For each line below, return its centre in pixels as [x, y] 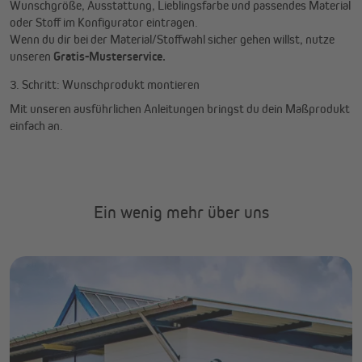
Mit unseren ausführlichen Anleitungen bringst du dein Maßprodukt [180, 108]
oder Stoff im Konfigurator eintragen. [104, 22]
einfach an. [36, 125]
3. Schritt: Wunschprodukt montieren [105, 84]
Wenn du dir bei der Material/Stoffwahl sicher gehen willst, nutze [172, 39]
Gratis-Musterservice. [109, 56]
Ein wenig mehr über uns [181, 212]
